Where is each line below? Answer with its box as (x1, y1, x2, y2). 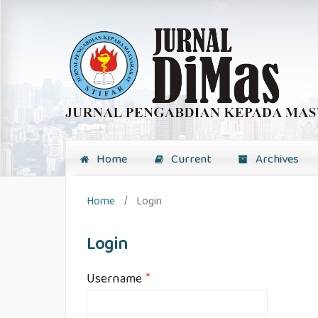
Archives (252, 150, 300, 170)
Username (87, 269, 146, 291)
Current (167, 150, 212, 170)
